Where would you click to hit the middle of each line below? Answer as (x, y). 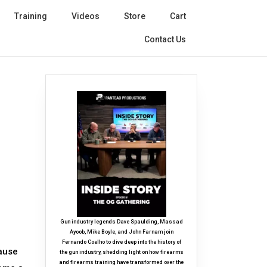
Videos (86, 16)
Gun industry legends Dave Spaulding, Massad (121, 222)
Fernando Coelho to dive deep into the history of (121, 242)
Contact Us (165, 39)
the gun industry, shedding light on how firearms (121, 252)
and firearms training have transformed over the (121, 263)
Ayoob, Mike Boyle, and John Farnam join (121, 232)
